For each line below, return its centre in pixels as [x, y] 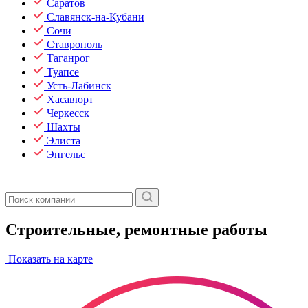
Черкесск [68, 113]
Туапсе [63, 72]
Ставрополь [75, 44]
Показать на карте [49, 258]
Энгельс [66, 154]
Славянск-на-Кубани [96, 17]
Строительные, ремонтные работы [136, 229]
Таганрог [68, 58]
